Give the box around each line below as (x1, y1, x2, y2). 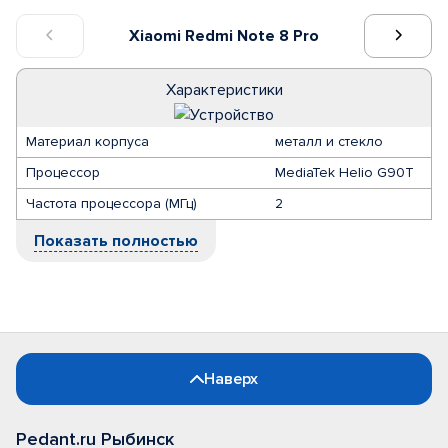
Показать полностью (34, 231, 198, 251)
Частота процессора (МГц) (26, 195, 197, 212)
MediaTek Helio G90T (275, 164, 414, 181)
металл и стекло (275, 133, 383, 150)
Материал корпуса (26, 133, 149, 150)
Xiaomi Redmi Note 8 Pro (129, 25, 319, 46)
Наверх (204, 369, 258, 389)
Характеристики (165, 80, 283, 100)
